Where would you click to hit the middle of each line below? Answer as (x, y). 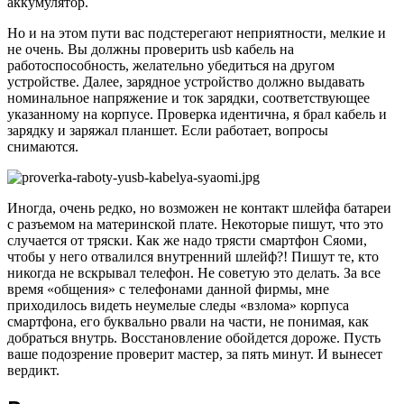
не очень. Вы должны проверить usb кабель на (151, 49)
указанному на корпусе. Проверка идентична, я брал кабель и (197, 114)
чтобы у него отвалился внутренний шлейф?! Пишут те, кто (193, 256)
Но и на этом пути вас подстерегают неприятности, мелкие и (197, 32)
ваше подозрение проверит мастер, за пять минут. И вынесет (195, 353)
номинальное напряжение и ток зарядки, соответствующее (188, 97)
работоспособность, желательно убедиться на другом (171, 65)
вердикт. (33, 370)
